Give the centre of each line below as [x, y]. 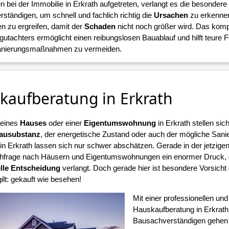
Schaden [100, 26]
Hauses [33, 123]
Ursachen [171, 15]
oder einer [65, 123]
